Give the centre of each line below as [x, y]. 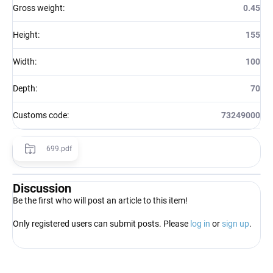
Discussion [42, 188]
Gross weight [38, 8]
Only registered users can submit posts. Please [101, 223]
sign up [236, 223]
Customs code [40, 115]
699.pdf [59, 148]
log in [200, 223]
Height [25, 34]
